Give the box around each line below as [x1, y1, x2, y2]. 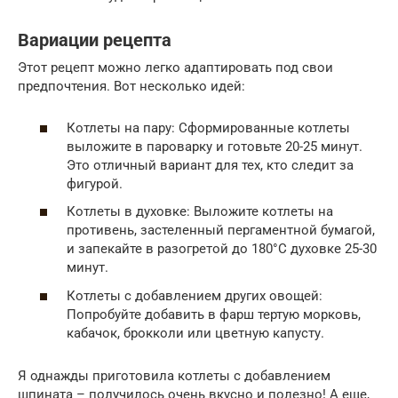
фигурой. [67, 175, 123, 192]
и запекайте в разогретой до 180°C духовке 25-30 [67, 241, 377, 258]
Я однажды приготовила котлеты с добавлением [18, 367, 330, 384]
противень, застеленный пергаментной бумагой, [67, 222, 375, 239]
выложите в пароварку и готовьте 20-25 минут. [67, 138, 362, 155]
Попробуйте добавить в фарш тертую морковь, [67, 306, 361, 322]
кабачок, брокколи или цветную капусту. [67, 324, 324, 341]
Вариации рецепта [18, 30, 171, 52]
